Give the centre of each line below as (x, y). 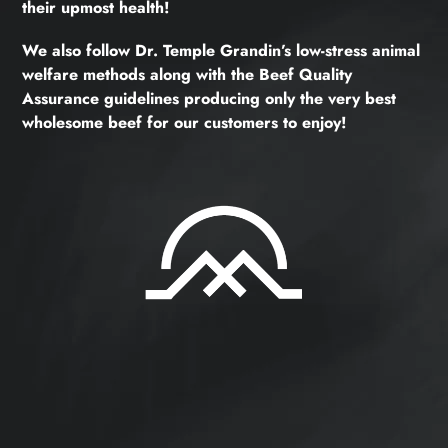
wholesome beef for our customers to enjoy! (186, 122)
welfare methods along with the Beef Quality (187, 74)
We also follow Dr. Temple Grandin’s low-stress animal (221, 50)
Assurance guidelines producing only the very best (209, 98)
